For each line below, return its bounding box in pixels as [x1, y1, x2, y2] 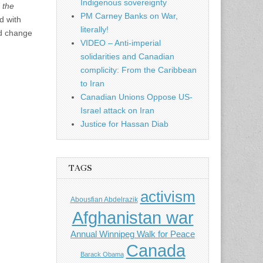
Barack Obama [80, 251, 124, 258]
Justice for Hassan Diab [80, 119, 168, 129]
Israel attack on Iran [80, 106, 154, 116]
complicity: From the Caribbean [80, 65, 197, 75]
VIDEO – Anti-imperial [80, 38, 161, 48]
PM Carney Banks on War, [80, 11, 178, 21]
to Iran [80, 79, 104, 89]
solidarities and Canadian [80, 52, 174, 62]
